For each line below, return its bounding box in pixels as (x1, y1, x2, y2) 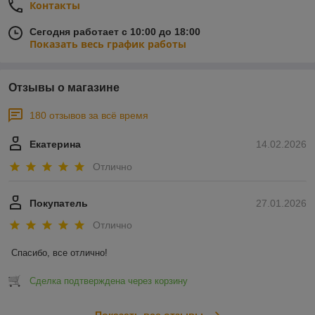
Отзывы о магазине (8, 82, 120, 94)
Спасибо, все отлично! (11, 247, 108, 259)
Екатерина (30, 139, 81, 150)
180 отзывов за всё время (30, 110, 148, 122)
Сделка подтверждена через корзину (30, 276, 188, 287)
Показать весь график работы (30, 37, 186, 51)
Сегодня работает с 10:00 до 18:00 (30, 26, 200, 38)
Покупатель (30, 197, 88, 209)
